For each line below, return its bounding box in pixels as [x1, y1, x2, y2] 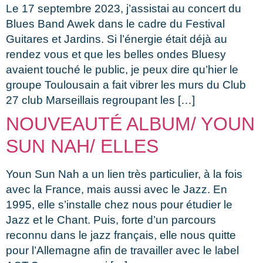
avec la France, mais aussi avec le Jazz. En [6, 183, 227, 195]
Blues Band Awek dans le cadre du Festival [6, 17, 225, 30]
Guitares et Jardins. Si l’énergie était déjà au [6, 32, 227, 45]
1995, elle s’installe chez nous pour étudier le [6, 198, 232, 211]
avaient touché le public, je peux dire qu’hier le [6, 63, 238, 76]
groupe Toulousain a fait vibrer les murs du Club [6, 78, 246, 91]
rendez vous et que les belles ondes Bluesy [6, 48, 226, 60]
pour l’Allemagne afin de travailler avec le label [6, 244, 239, 257]
